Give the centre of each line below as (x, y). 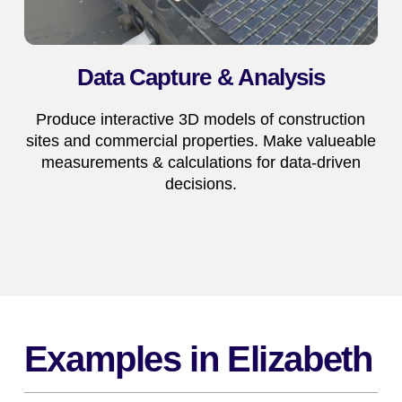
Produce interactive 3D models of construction (201, 120)
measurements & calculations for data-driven (201, 163)
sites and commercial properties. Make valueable (201, 141)
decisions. (201, 184)
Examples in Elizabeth (198, 359)
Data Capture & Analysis (201, 77)
